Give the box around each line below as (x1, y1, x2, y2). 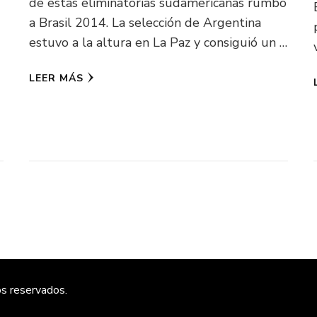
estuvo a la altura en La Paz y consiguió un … (29, 33, 288, 51)
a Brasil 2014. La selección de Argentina (29, 13, 262, 31)
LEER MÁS (29, 71, 84, 85)
